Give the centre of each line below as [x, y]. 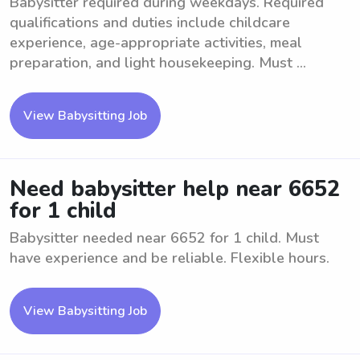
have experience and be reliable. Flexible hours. [170, 258]
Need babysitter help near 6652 [175, 189]
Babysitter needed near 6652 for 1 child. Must [164, 238]
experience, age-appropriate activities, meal [156, 43]
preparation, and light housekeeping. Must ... [158, 63]
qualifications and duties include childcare [150, 22]
